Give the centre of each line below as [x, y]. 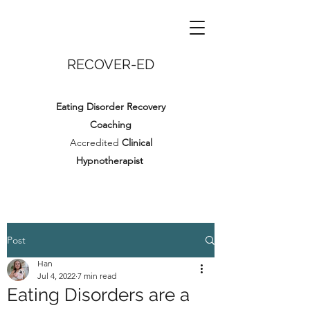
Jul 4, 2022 [56, 276]
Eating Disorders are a [98, 295]
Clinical [137, 143]
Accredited [95, 143]
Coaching [111, 125]
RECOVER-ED [111, 64]
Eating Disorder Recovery [111, 107]
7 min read [97, 276]
